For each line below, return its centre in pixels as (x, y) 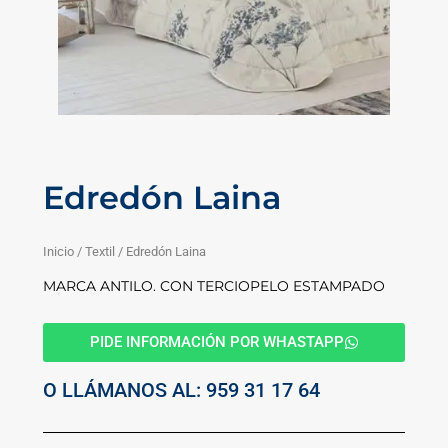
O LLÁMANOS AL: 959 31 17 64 (181, 389)
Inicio (58, 252)
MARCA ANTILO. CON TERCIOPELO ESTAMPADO (214, 286)
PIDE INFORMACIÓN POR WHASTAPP (216, 341)
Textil (100, 252)
